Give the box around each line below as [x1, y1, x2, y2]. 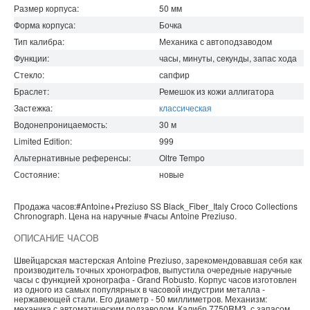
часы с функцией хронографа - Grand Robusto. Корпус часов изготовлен [14, 273, 297, 286]
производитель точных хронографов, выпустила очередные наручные [14, 264, 292, 276]
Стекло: [14, 69, 44, 81]
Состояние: [14, 168, 60, 181]
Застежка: [14, 102, 53, 114]
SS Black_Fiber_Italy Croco [150, 200, 253, 212]
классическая [159, 102, 212, 114]
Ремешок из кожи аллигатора [159, 85, 274, 98]
